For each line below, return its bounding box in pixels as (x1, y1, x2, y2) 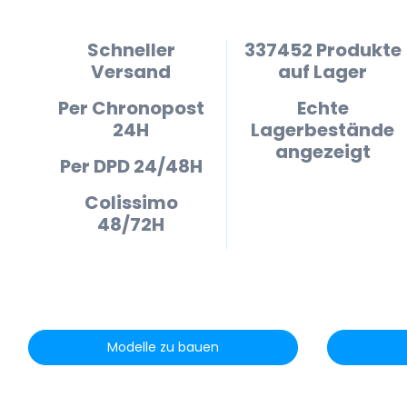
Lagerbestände (251, 117, 394, 143)
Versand (91, 59, 171, 84)
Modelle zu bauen (106, 338, 219, 356)
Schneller (86, 37, 175, 63)
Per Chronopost (57, 95, 204, 121)
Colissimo (84, 190, 178, 215)
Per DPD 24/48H (59, 154, 203, 179)
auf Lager (278, 59, 367, 84)
